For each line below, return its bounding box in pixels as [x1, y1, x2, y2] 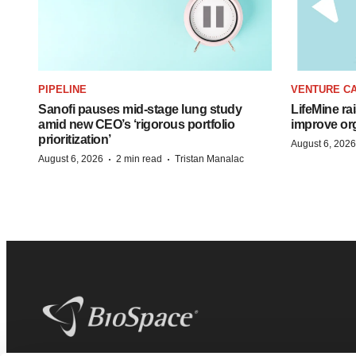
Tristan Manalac [175, 153, 244, 164]
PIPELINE [38, 83, 87, 95]
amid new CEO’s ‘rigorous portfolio [38, 117, 234, 131]
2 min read [116, 153, 162, 164]
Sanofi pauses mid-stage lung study [38, 102, 242, 116]
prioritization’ [38, 132, 111, 146]
